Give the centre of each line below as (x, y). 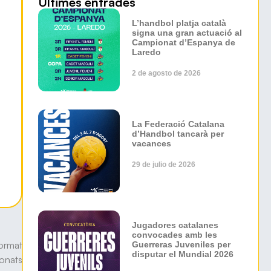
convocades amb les (175, 235)
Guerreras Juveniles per (181, 245)
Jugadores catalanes (175, 225)
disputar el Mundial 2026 (183, 254)
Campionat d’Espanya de (184, 42)
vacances (152, 144)
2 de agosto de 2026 (167, 73)
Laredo (147, 52)
